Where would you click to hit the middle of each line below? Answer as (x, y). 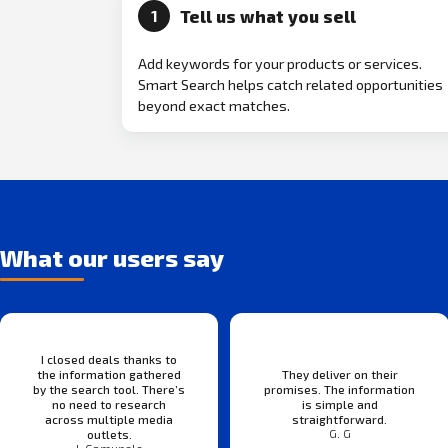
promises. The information (340, 389)
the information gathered (109, 374)
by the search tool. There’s (109, 389)
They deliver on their (339, 374)
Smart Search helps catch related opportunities (290, 85)
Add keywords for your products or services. (280, 64)
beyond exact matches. (214, 106)
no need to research (109, 404)
